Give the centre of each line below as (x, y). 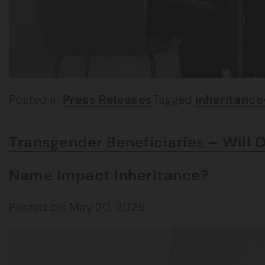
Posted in (36, 99)
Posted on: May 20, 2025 (77, 207)
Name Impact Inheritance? (109, 175)
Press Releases (108, 99)
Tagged (174, 99)
